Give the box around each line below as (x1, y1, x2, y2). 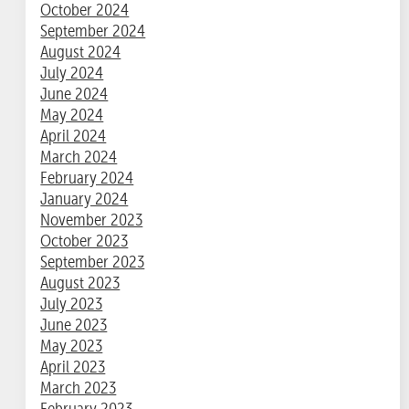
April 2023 (40, 356, 106, 378)
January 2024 (40, 188, 129, 210)
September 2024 (40, 20, 146, 42)
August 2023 (40, 272, 121, 294)
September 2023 (40, 251, 145, 273)
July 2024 (40, 62, 104, 84)
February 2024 (40, 167, 134, 189)
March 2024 (40, 146, 118, 168)
